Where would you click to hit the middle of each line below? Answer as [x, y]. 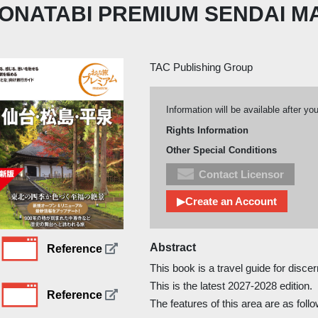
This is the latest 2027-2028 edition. [231, 285]
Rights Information [207, 130]
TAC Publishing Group [202, 67]
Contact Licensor [242, 174]
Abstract [173, 247]
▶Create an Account [226, 202]
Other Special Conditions [221, 150]
